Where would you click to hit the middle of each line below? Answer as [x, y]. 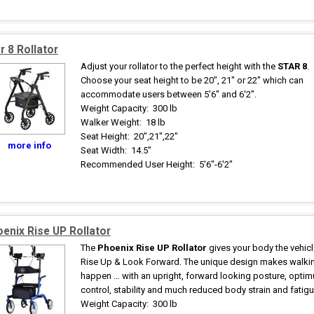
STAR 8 [292, 66]
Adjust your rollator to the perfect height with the [179, 66]
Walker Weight [110, 122]
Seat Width [103, 150]
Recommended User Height [137, 164]
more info [29, 145]
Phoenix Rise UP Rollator [152, 248]
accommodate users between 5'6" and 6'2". [169, 94]
